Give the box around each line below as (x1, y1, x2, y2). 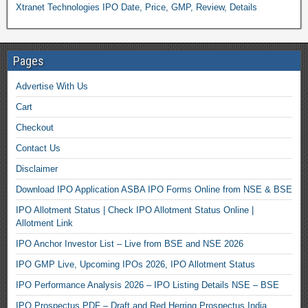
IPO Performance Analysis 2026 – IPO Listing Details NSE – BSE (16, 280, 279, 290)
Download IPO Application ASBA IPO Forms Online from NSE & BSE (16, 184, 292, 195)
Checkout (16, 122, 54, 133)
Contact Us (16, 143, 60, 153)
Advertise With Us (16, 81, 88, 91)
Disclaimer (16, 164, 58, 174)
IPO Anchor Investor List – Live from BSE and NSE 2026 (16, 239, 243, 249)
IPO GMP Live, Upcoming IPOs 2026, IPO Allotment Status (16, 259, 255, 269)
